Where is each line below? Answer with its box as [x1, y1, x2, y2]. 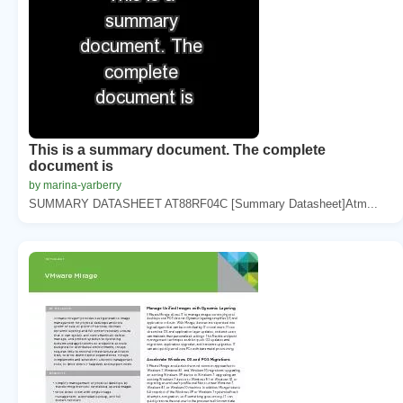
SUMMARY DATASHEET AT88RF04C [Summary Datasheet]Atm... [29, 196, 378, 210]
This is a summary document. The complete [29, 141, 326, 157]
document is [29, 157, 113, 174]
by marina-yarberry [29, 178, 121, 192]
